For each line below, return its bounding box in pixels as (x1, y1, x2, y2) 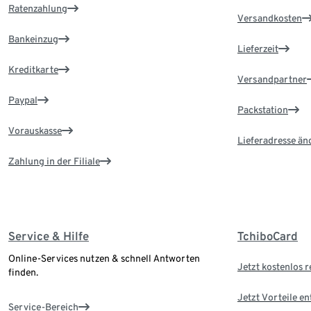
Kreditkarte (8, 64, 58, 76)
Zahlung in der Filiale (8, 155, 100, 167)
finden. (8, 267, 38, 278)
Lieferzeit (237, 43, 278, 55)
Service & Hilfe (8, 229, 89, 244)
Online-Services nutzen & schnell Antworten (8, 253, 200, 264)
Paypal (8, 94, 37, 106)
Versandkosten (237, 12, 302, 24)
